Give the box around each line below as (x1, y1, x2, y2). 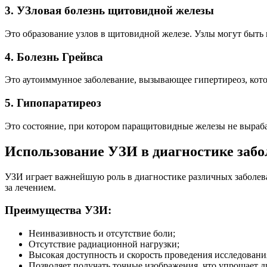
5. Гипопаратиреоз (5, 97, 101, 109)
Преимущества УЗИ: (5, 204, 111, 217)
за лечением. (5, 182, 56, 193)
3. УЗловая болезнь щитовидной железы (5, 4, 214, 17)
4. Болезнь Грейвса (5, 50, 103, 63)
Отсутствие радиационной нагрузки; (29, 238, 179, 249)
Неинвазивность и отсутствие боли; (29, 228, 175, 238)
